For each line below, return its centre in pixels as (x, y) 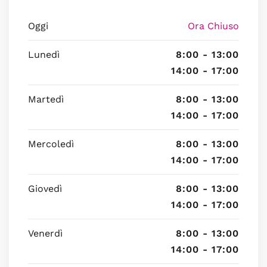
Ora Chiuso (213, 26)
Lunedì (44, 55)
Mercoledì (51, 144)
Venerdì (45, 233)
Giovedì (45, 189)
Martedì (46, 99)
